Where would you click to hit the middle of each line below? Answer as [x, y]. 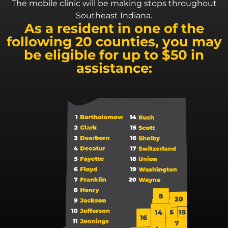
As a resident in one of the [114, 28]
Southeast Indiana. [114, 16]
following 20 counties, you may [114, 41]
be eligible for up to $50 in [114, 55]
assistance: [114, 68]
